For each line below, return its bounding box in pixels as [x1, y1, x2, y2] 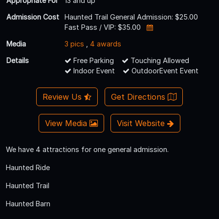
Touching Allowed [129, 56, 189, 65]
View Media [44, 118, 89, 128]
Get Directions [110, 91, 168, 102]
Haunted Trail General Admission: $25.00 [65, 12, 198, 21]
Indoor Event [71, 66, 115, 75]
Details [6, 56, 29, 65]
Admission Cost [6, 12, 59, 21]
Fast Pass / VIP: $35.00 [65, 22, 143, 31]
